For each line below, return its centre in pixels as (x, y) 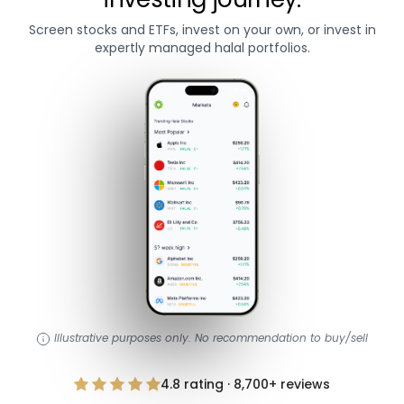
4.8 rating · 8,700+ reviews (245, 384)
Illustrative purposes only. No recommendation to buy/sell (211, 337)
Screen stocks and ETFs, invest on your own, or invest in (202, 29)
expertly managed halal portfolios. (202, 47)
